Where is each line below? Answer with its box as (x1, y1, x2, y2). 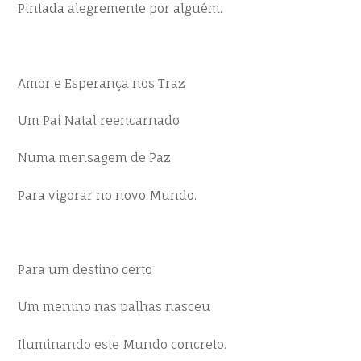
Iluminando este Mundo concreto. (18, 336, 227, 352)
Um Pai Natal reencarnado (18, 113, 180, 129)
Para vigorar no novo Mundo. (18, 187, 197, 203)
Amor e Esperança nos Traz (18, 75, 186, 91)
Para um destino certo (18, 262, 153, 278)
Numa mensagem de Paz (18, 150, 172, 166)
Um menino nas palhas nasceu (18, 299, 211, 315)
